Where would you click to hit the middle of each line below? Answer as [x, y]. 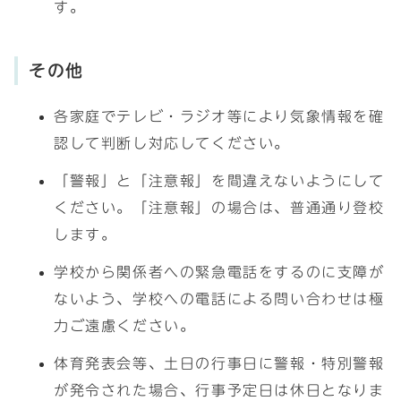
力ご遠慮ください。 [125, 326]
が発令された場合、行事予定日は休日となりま [219, 390]
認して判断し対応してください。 [172, 143]
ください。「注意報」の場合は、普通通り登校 [219, 208]
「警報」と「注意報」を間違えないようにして [219, 181]
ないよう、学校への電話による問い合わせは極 [219, 299]
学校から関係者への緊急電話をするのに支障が [219, 272]
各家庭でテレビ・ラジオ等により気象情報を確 [219, 116]
